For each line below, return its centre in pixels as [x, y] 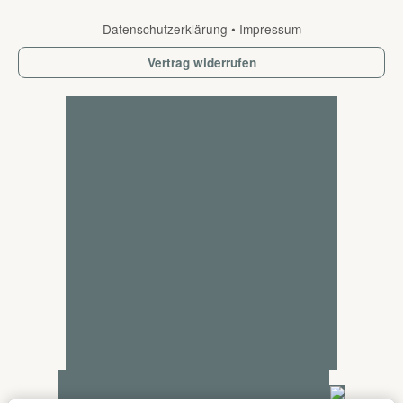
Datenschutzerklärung [166, 28]
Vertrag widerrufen [201, 62]
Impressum [270, 28]
